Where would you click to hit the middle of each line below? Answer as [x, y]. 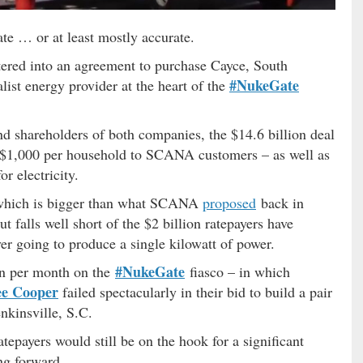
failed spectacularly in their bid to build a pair [195, 291]
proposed [229, 202]
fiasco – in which [237, 271]
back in [280, 202]
